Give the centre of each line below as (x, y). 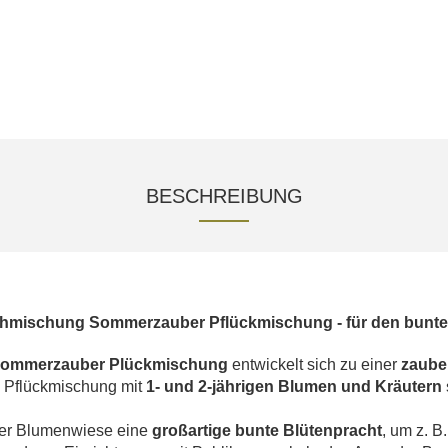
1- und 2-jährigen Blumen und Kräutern (294, 386)
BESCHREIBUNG (224, 195)
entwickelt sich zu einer (316, 364)
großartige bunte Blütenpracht (265, 430)
